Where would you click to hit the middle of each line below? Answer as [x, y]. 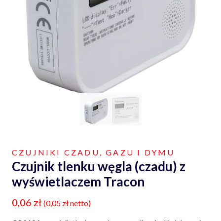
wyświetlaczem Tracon [78, 182]
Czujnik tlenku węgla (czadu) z [99, 166]
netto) [80, 203]
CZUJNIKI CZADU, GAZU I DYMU [93, 152]
